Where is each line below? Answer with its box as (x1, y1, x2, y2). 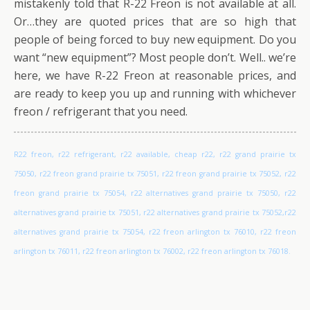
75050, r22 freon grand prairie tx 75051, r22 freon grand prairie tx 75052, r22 (14, 168, 296, 179)
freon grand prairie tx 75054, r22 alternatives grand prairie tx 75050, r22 (14, 188, 296, 198)
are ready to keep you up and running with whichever (14, 85, 296, 101)
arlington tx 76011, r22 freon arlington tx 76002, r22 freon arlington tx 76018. (14, 246, 291, 256)
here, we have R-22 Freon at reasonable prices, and (14, 67, 296, 83)
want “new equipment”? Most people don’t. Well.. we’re (14, 49, 296, 65)
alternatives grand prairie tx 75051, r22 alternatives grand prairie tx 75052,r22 (14, 207, 296, 217)
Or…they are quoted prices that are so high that (14, 13, 296, 29)
